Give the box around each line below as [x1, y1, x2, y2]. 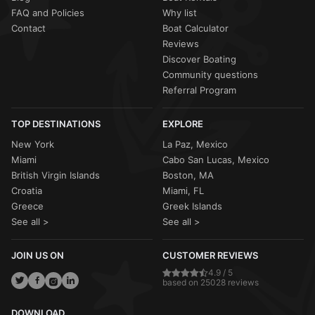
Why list [162, 7, 197, 18]
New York [11, 139, 54, 150]
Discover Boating [162, 53, 236, 65]
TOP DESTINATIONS [11, 118, 101, 129]
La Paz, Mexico [162, 139, 228, 150]
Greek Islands [162, 200, 222, 212]
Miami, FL [162, 185, 204, 196]
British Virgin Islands [11, 169, 100, 181]
